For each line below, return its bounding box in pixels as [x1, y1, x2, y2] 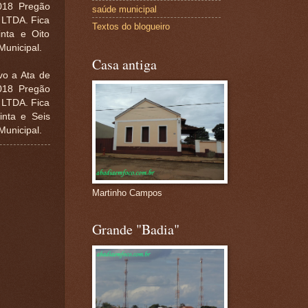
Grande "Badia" [91, 220, 179, 239]
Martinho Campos [91, 188, 162, 199]
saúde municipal [91, 3, 157, 14]
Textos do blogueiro [91, 21, 170, 32]
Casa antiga [91, 55, 157, 74]
